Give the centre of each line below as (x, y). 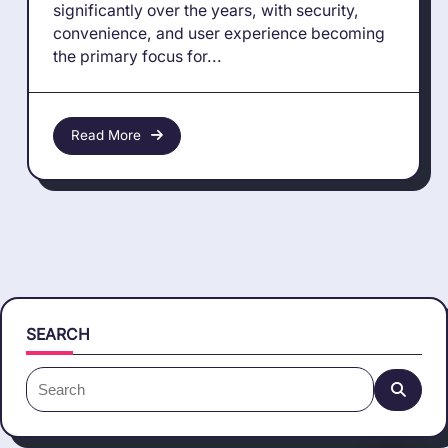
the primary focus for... (137, 56)
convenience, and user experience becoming (219, 33)
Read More (105, 135)
